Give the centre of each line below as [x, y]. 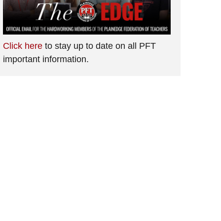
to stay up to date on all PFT [99, 46]
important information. [46, 59]
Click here [23, 46]
